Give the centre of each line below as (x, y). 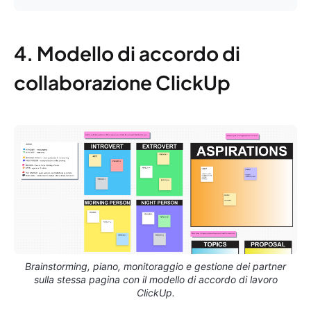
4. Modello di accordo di (127, 53)
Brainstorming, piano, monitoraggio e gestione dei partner (155, 267)
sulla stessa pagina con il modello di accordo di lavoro (155, 280)
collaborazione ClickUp (122, 83)
